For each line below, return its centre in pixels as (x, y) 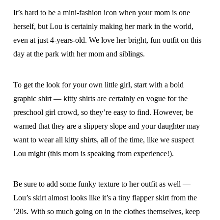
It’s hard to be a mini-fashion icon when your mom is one (101, 13)
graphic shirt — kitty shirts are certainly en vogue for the (100, 98)
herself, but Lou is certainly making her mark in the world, (103, 27)
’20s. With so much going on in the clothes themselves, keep (106, 212)
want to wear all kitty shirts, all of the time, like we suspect (103, 139)
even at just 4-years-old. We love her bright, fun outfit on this (107, 40)
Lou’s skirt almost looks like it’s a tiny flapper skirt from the (105, 198)
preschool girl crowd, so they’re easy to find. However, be (103, 112)
